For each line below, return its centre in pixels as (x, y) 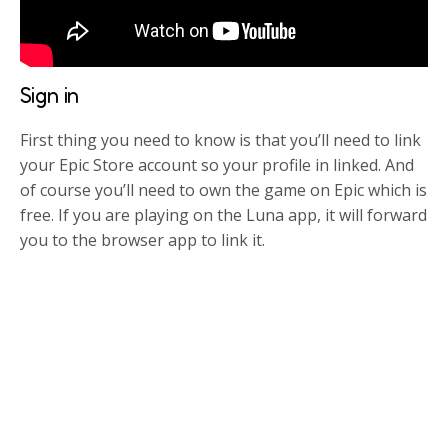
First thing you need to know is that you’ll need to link (221, 139)
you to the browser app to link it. (143, 239)
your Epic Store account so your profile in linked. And (217, 164)
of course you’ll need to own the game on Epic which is (224, 189)
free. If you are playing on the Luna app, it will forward (224, 214)
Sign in (49, 94)
